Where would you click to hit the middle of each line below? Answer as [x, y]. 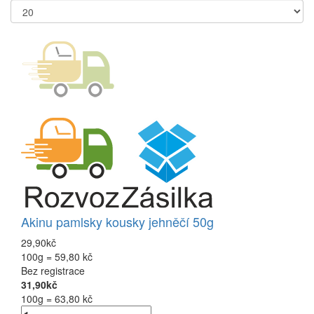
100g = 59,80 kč [57, 257]
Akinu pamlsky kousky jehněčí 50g [117, 222]
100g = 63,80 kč [57, 299]
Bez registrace [53, 271]
